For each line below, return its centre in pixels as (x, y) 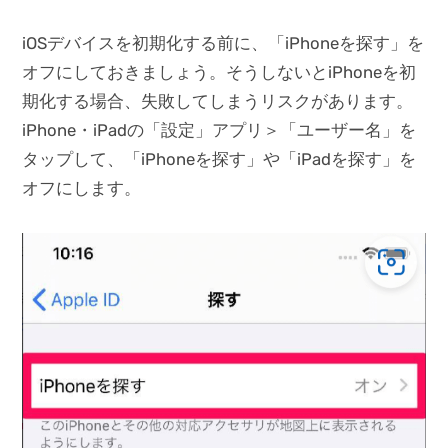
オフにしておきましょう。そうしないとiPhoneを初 (219, 72)
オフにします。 (82, 188)
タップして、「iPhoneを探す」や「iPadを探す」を (219, 159)
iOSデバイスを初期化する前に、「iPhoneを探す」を (223, 43)
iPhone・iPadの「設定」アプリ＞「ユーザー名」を (219, 130)
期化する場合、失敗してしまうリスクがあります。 (218, 101)
